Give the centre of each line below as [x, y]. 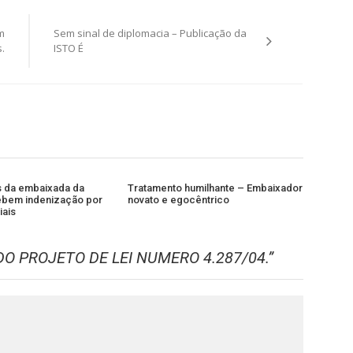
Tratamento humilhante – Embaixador [215, 188]
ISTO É [68, 48]
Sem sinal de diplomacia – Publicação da [150, 33]
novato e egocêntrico [178, 200]
